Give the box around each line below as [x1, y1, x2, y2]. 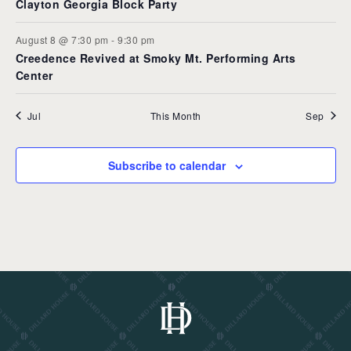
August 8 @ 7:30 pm [15, 32, 109, 46]
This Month [150, 108, 201, 122]
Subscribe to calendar [107, 157, 226, 173]
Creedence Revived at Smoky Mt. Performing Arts [15, 49, 296, 66]
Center [15, 67, 53, 83]
